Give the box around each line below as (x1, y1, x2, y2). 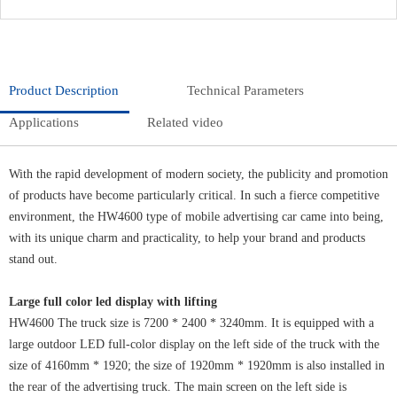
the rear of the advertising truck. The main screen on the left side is (9, 379, 346, 393)
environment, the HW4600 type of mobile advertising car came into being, (9, 209, 384, 223)
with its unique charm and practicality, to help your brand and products (9, 230, 365, 245)
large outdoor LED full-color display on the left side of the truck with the (9, 337, 379, 351)
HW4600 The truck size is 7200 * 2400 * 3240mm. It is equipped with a (9, 315, 374, 330)
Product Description (9, 82, 119, 97)
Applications (9, 114, 79, 129)
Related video (147, 114, 223, 129)
